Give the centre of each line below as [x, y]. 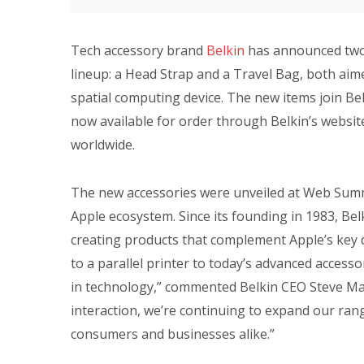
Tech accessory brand [139, 50]
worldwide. [103, 145]
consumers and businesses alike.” [173, 334]
